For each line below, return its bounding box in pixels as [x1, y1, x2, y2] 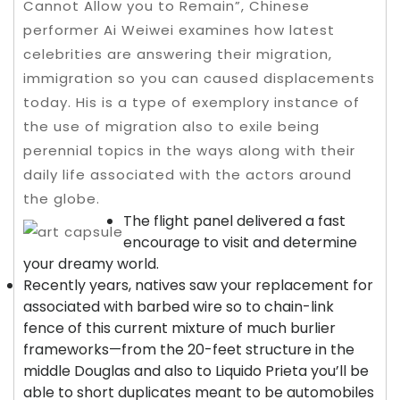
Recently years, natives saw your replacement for [23, 275, 373, 296]
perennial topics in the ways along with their [23, 141, 355, 160]
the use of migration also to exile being [23, 117, 320, 136]
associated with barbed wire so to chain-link [23, 296, 334, 317]
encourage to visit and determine [123, 232, 357, 253]
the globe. [23, 189, 100, 208]
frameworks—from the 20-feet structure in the [23, 339, 354, 360]
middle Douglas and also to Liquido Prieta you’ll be [23, 361, 369, 381]
